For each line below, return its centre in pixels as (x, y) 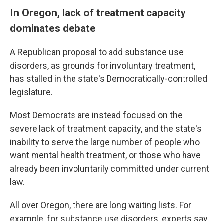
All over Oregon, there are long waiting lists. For (101, 205)
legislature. (31, 92)
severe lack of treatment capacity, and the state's (106, 129)
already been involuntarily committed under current (110, 168)
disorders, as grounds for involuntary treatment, (103, 65)
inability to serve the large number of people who (105, 142)
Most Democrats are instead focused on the (96, 115)
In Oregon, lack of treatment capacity (98, 13)
